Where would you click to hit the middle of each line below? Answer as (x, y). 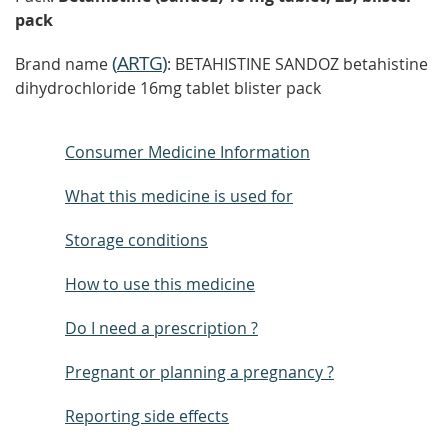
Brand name (63, 64)
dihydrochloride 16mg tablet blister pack (168, 88)
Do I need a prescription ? (161, 328)
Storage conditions (136, 240)
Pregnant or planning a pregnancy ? (199, 372)
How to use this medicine (160, 284)
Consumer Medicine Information (187, 152)
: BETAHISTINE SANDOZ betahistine (297, 64)
